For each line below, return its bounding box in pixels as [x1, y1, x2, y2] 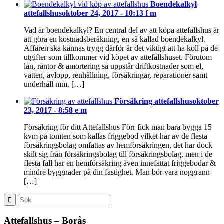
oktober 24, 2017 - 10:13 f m [62, 9, 156, 18]
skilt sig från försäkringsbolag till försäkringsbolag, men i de [24, 150, 212, 159]
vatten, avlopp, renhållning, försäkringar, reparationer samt [24, 71, 207, 80]
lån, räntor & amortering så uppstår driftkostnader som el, [24, 62, 203, 71]
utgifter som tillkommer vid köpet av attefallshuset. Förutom [24, 53, 212, 62]
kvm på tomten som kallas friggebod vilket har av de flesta [24, 132, 207, 141]
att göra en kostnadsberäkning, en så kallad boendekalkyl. [24, 35, 205, 44]
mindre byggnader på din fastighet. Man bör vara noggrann [24, 168, 210, 177]
